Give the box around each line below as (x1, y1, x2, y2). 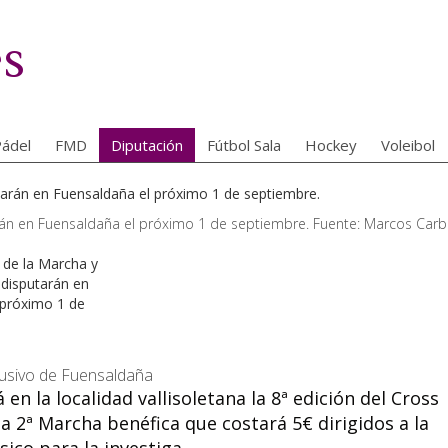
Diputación (111, 135, 183, 155)
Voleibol (381, 135, 435, 155)
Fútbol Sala (207, 135, 281, 155)
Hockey (305, 135, 357, 155)
